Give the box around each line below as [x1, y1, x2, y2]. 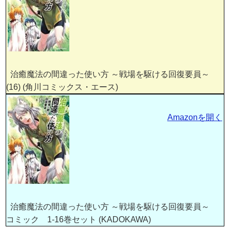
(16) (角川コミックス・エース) [6, 83, 119, 92]
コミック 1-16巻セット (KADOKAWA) [6, 215, 151, 224]
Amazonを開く [167, 113, 222, 122]
